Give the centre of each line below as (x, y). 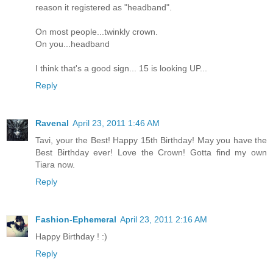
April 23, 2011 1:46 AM (116, 123)
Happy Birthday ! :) (71, 237)
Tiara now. (55, 165)
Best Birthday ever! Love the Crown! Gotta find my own (151, 153)
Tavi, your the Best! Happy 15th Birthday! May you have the (151, 140)
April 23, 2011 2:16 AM (164, 220)
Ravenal (52, 123)
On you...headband (73, 44)
